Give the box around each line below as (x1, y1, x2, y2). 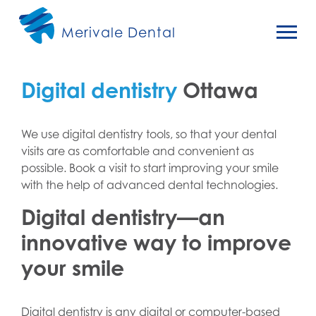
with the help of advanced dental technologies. (21, 178, 278, 192)
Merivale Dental (61, 23, 176, 40)
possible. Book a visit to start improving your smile (21, 161, 279, 175)
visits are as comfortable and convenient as (21, 144, 254, 158)
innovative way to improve (21, 229, 291, 255)
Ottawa (177, 77, 258, 103)
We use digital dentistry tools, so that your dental (21, 127, 276, 141)
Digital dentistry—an (21, 204, 225, 230)
